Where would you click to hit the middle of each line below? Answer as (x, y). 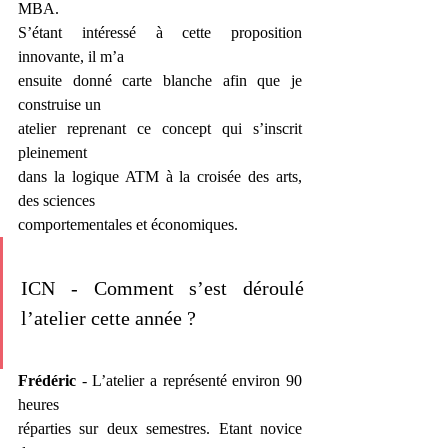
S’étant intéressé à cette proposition (160, 32)
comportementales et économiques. (128, 224)
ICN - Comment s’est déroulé (162, 288)
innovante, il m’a (71, 56)
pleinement (52, 152)
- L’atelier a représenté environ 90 (192, 380)
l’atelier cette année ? (108, 318)
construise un (59, 104)
